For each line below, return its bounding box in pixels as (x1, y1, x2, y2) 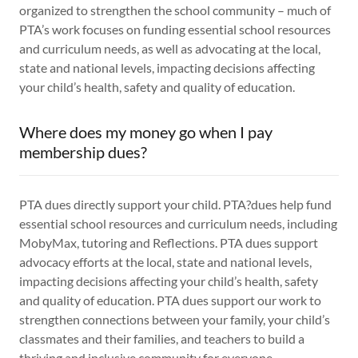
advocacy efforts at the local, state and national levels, (19, 254, 312, 270)
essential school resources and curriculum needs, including (19, 216, 337, 232)
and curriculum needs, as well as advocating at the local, (19, 41, 320, 57)
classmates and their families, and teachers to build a (19, 331, 304, 347)
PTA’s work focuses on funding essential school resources (19, 22, 331, 38)
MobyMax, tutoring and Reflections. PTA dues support (19, 235, 318, 251)
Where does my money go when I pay (19, 122, 272, 142)
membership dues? (19, 142, 147, 162)
